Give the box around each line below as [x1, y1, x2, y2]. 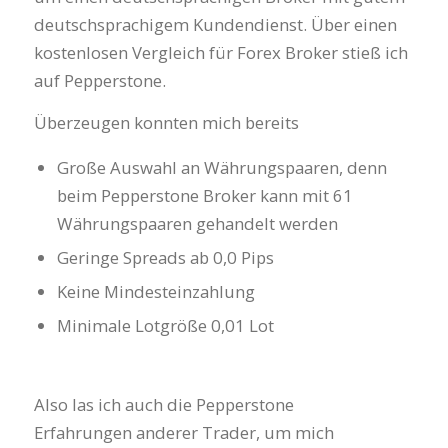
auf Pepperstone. [33, 68, 166, 92]
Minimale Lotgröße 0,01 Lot [57, 314, 275, 338]
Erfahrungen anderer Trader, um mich [33, 421, 334, 445]
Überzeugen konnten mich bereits [33, 110, 299, 134]
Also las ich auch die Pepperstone [33, 393, 294, 417]
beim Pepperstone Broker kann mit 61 [57, 184, 354, 208]
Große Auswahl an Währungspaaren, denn [57, 156, 388, 180]
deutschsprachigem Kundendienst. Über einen [33, 12, 397, 36]
